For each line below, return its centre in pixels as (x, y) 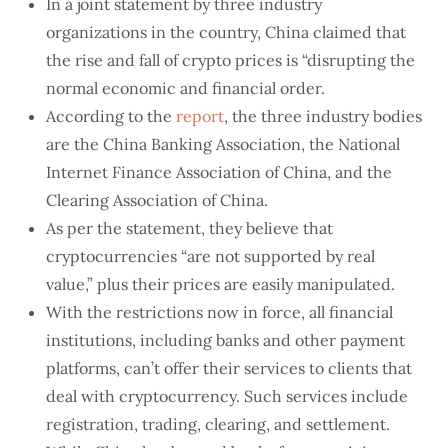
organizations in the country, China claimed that (226, 32)
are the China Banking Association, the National (223, 144)
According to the (111, 116)
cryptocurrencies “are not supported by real (211, 256)
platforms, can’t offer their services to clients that (229, 368)
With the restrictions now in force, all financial (220, 312)
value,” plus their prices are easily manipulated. (221, 284)
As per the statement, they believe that (190, 228)
